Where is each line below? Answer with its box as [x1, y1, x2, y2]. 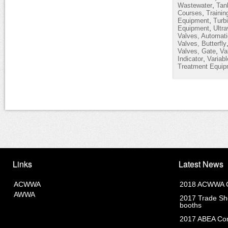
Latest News [179, 158, 223, 170]
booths [180, 201, 202, 209]
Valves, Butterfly [178, 40, 226, 47]
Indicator [178, 55, 203, 63]
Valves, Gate [178, 47, 216, 55]
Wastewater [178, 2, 212, 9]
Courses [178, 9, 202, 17]
